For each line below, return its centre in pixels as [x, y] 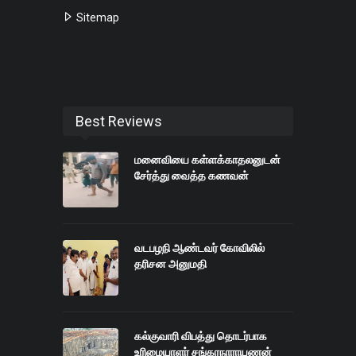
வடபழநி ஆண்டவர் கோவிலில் [199, 248]
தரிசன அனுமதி [170, 264]
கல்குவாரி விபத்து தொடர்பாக [201, 337]
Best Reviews [119, 122]
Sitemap [97, 18]
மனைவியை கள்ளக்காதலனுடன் [207, 160]
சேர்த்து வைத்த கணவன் [192, 176]
